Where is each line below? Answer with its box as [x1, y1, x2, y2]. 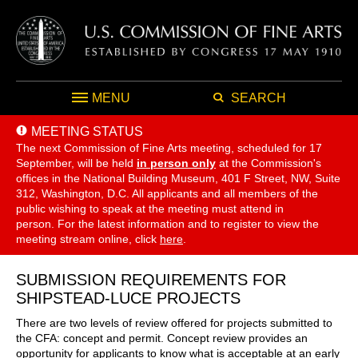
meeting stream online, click [16, 232, 160, 245]
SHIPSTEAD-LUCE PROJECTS [16, 288, 241, 307]
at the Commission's [219, 156, 321, 169]
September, [16, 156, 74, 169]
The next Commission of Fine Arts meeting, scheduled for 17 [16, 141, 322, 154]
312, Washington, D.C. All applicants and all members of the [16, 186, 318, 200]
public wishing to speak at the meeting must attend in [16, 201, 284, 215]
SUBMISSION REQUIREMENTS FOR [16, 270, 286, 288]
